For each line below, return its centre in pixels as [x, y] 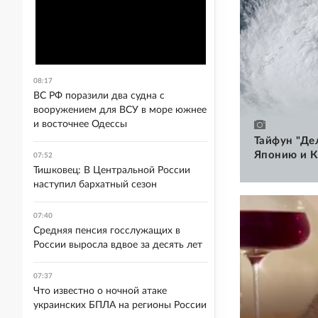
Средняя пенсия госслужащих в [107, 231]
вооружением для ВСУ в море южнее [120, 110]
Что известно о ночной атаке [100, 291]
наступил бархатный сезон [95, 185]
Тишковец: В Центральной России [112, 170]
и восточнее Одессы [80, 124]
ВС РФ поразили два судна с [99, 96]
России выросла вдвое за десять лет [118, 245]
